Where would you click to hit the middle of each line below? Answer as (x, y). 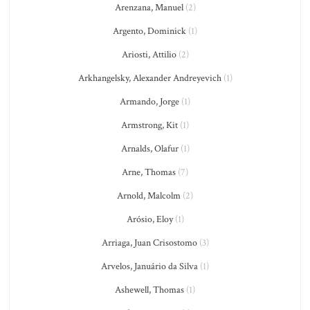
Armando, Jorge (149, 102)
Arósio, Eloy (149, 220)
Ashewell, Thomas (149, 290)
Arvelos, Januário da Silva (149, 267)
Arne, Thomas (149, 173)
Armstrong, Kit (149, 126)
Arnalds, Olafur (149, 149)
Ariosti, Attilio (149, 55)
